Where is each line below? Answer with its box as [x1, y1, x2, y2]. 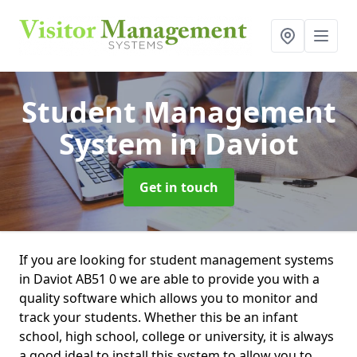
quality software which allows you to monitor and [19, 289, 318, 307]
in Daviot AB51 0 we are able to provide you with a [19, 270, 320, 288]
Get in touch [139, 178, 218, 196]
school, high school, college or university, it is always [19, 328, 334, 345]
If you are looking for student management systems [19, 251, 334, 269]
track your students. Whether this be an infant [19, 308, 298, 326]
